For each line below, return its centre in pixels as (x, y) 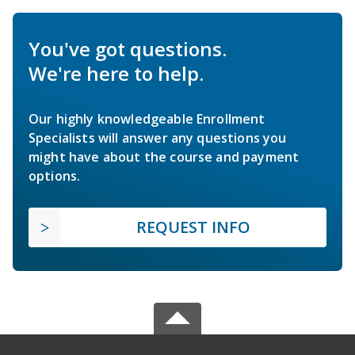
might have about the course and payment (164, 157)
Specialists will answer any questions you (158, 138)
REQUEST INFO (193, 227)
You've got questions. (128, 49)
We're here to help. (116, 74)
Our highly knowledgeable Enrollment (147, 119)
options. (55, 176)
